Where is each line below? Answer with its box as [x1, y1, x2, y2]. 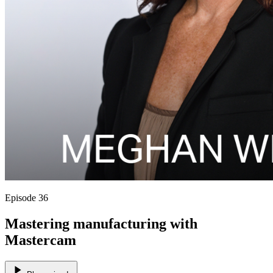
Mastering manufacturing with [5, 215, 197, 232]
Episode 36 [5, 192, 48, 203]
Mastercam [5, 232, 76, 248]
